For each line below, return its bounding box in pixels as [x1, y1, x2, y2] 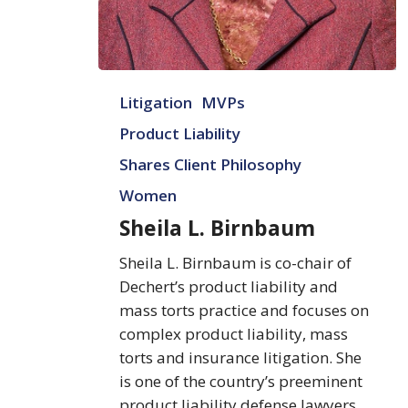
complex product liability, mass [119, 322, 349, 344]
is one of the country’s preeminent [119, 370, 363, 392]
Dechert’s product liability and [119, 275, 339, 297]
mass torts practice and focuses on [119, 299, 370, 321]
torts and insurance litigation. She [119, 346, 362, 368]
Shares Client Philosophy [119, 153, 302, 175]
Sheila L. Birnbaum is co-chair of [119, 251, 352, 273]
